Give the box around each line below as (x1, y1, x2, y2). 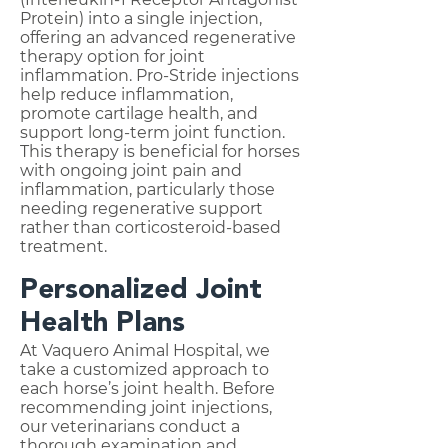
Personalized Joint (20, 277, 262, 305)
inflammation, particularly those (20, 180, 275, 199)
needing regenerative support (20, 199, 263, 218)
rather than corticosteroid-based (20, 218, 281, 237)
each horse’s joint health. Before (20, 379, 275, 398)
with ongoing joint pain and (20, 161, 242, 180)
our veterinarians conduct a (20, 417, 240, 436)
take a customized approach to (20, 360, 269, 379)
